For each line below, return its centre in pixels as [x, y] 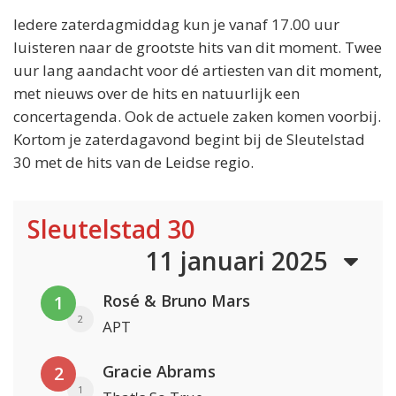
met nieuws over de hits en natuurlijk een [156, 94]
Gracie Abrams [159, 372]
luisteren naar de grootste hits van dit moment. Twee [198, 48]
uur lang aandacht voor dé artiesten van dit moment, [198, 71]
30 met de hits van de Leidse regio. [133, 163]
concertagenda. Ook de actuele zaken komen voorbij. [197, 117]
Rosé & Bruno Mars [176, 301]
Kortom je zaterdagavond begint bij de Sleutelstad [189, 140]
